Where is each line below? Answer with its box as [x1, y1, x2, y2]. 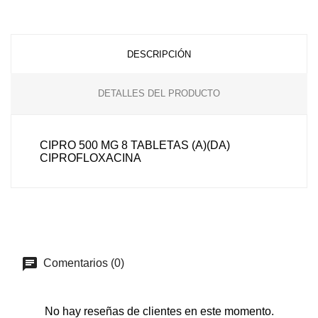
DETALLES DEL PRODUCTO [98, 88, 220, 99]
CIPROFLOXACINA [40, 152, 141, 164]
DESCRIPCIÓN [127, 49, 191, 60]
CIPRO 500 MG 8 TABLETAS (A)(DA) [40, 139, 230, 151]
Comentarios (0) [40, 257, 124, 270]
